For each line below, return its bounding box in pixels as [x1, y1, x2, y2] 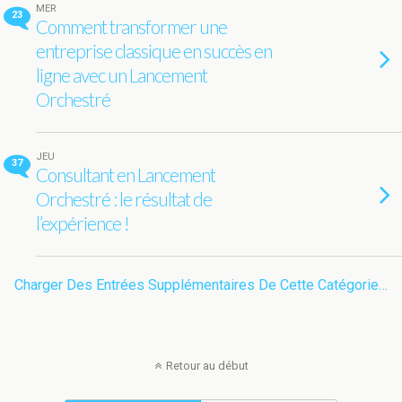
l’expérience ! [36, 212, 129, 234]
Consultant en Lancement [36, 163, 215, 186]
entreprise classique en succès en [36, 39, 272, 62]
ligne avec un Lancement [36, 64, 207, 86]
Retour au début [165, 359, 249, 372]
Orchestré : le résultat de [36, 188, 212, 210]
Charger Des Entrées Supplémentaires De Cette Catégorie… [14, 276, 388, 293]
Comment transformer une [36, 15, 227, 38]
